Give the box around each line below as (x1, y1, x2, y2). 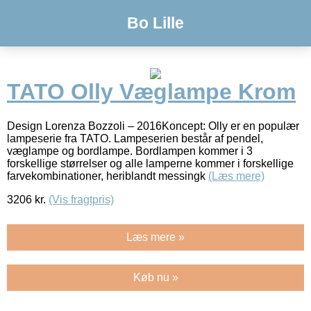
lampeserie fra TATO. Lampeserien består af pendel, (7, 132, 263, 144)
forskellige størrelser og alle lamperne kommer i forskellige (7, 157, 294, 169)
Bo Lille (127, 14, 184, 32)
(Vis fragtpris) (49, 193, 114, 205)
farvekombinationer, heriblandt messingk (7, 169, 208, 182)
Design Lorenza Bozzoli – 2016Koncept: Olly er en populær (7, 119, 299, 132)
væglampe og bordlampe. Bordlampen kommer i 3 (7, 144, 253, 157)
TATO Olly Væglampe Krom (7, 79, 296, 105)
